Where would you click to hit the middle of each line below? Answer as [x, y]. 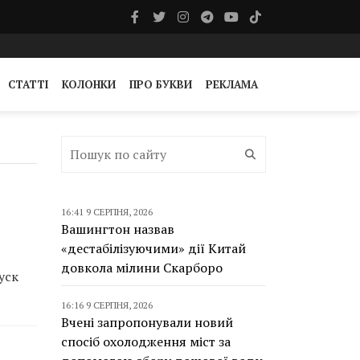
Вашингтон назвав [118, 229]
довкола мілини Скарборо [142, 268]
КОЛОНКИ [89, 84]
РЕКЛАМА [232, 84]
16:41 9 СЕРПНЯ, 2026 [107, 212]
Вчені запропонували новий [147, 322]
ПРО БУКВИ [161, 84]
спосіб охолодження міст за [146, 342]
